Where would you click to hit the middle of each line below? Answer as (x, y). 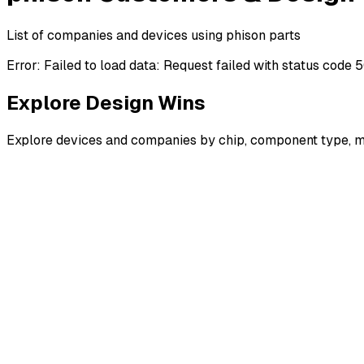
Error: (25, 65)
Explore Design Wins (106, 102)
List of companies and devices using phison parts (154, 35)
